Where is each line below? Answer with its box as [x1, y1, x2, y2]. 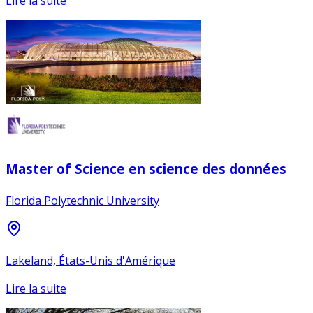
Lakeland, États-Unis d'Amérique [6, 252, 175, 268]
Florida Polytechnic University [6, 192, 159, 208]
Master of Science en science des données [6, 159, 286, 177]
